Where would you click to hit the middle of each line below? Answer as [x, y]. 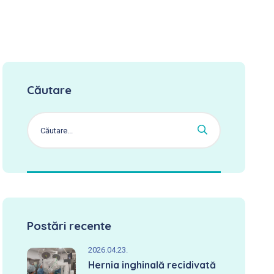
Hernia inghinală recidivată [152, 265]
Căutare [50, 90]
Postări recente [69, 226]
